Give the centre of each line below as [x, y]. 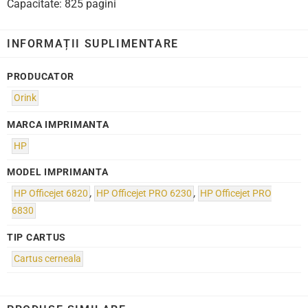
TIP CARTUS [37, 237]
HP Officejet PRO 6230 [144, 194]
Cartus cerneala [48, 258]
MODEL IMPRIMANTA [58, 173]
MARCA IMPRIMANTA [58, 124]
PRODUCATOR [41, 77]
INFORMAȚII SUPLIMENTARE [93, 43]
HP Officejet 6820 [51, 194]
